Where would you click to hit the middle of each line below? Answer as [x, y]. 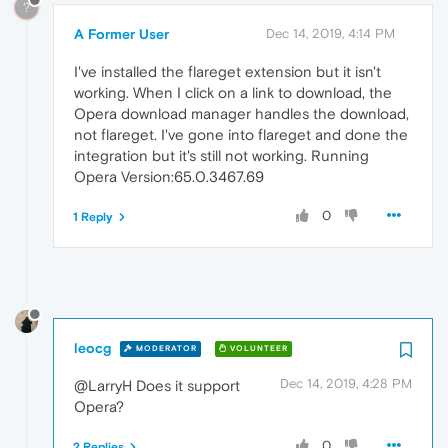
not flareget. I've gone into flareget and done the [241, 134]
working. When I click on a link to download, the [233, 92]
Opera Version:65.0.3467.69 [169, 176]
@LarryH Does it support [157, 385]
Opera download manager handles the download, [241, 113]
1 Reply [93, 216]
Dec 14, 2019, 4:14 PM [330, 33]
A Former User [121, 33]
